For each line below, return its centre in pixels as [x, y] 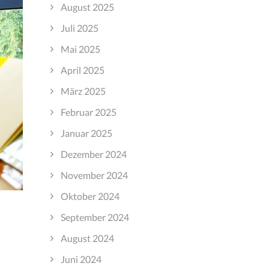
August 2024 [87, 238]
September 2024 [95, 217]
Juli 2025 [79, 28]
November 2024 [94, 175]
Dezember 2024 [93, 154]
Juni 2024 [81, 259]
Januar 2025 [86, 133]
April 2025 [82, 70]
